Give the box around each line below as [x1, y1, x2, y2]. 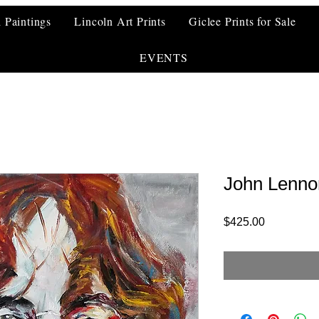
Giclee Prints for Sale [189, 14, 296, 28]
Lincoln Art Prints [74, 14, 166, 28]
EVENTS [140, 50, 188, 65]
